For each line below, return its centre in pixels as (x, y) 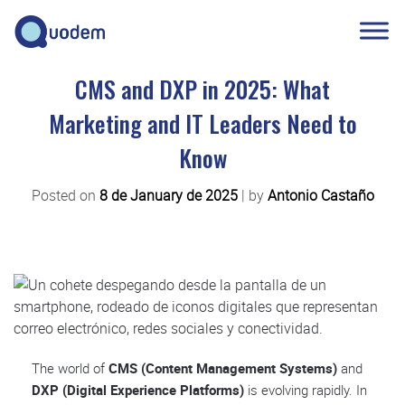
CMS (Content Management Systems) (223, 368)
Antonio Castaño (320, 195)
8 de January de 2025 (168, 195)
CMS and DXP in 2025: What (202, 89)
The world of (70, 368)
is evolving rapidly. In (306, 390)
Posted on (65, 195)
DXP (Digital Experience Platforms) (138, 390)
